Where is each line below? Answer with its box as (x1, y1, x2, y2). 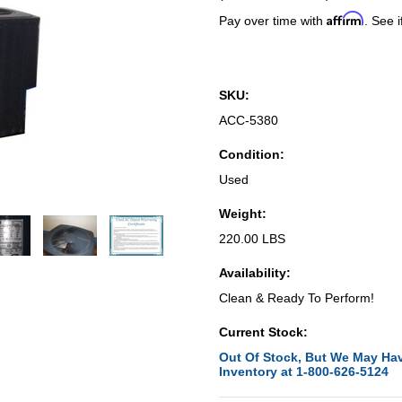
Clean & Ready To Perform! (219, 291, 374, 305)
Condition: (219, 147, 284, 162)
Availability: (219, 266, 291, 280)
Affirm (327, 11, 364, 26)
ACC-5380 (219, 113, 278, 127)
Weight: (219, 206, 267, 221)
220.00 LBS (219, 232, 285, 246)
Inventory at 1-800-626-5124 (219, 364, 389, 379)
